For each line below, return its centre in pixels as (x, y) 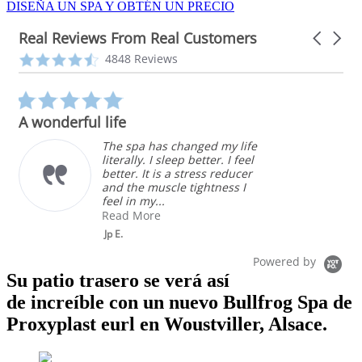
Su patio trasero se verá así (118, 281)
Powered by (286, 261)
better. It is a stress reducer (177, 173)
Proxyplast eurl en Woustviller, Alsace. (167, 324)
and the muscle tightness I (174, 187)
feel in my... (133, 200)
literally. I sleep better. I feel (178, 159)
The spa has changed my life (179, 145)
